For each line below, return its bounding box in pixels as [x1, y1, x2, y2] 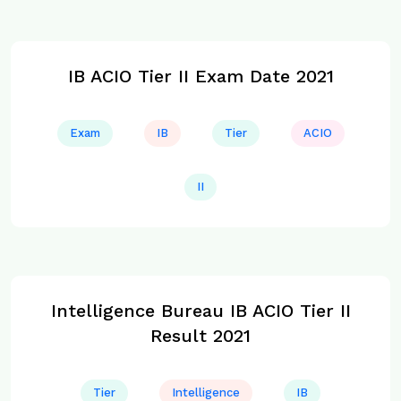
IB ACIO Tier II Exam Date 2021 [67, 65, 334, 87]
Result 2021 [150, 325, 251, 346]
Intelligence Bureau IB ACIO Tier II [50, 300, 351, 321]
